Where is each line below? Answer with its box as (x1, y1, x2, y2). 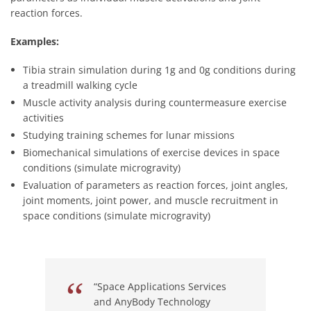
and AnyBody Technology (94, 294, 210, 308)
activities (23, 110, 64, 124)
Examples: (10, 34, 59, 48)
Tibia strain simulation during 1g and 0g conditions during (23, 62, 296, 76)
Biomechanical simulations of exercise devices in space (23, 145, 280, 159)
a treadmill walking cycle (23, 78, 137, 92)
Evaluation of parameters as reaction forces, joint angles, (23, 178, 288, 192)
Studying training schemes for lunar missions (23, 128, 235, 142)
